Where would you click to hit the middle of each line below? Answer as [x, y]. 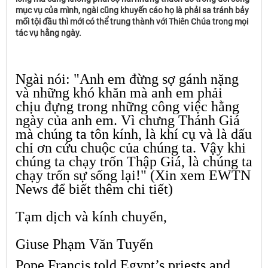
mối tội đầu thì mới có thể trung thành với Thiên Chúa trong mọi [132, 22]
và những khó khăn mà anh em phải [119, 93]
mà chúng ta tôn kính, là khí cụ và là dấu [134, 134]
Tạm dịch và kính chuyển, [91, 217]
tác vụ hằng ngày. [48, 33]
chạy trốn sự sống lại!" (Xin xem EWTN [133, 175]
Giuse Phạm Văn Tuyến [84, 244]
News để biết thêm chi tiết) [94, 189]
